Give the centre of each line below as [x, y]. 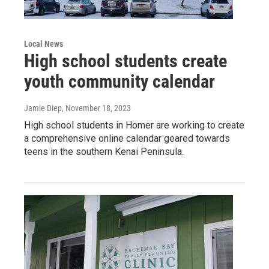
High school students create [125, 61]
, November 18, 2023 [96, 108]
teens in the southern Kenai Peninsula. [104, 151]
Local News [44, 44]
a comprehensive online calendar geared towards [127, 138]
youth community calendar [119, 81]
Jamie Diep [43, 108]
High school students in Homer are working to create [134, 125]
